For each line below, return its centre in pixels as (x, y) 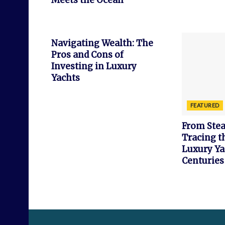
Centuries (203, 160)
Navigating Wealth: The (102, 43)
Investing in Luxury (94, 67)
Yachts (66, 78)
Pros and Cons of (87, 55)
